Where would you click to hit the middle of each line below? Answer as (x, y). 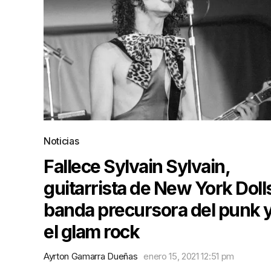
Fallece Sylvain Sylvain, (136, 166)
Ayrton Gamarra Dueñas (91, 256)
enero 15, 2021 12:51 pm (189, 256)
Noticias (61, 141)
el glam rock (91, 232)
